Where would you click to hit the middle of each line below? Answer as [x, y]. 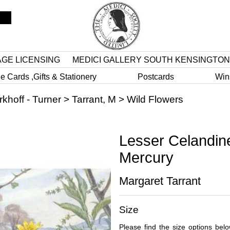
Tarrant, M [94, 99]
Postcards [156, 77]
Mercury [146, 158]
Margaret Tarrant [160, 181]
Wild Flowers [155, 99]
